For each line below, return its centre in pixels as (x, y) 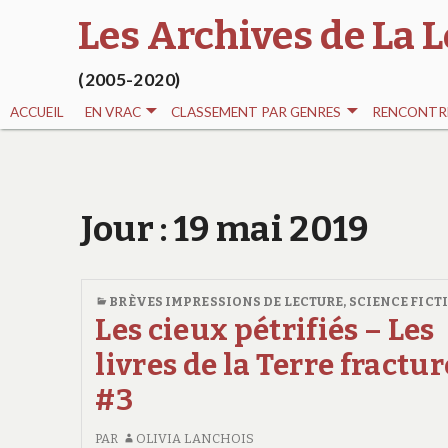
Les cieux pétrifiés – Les (265, 330)
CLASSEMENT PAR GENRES (256, 112)
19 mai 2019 (271, 228)
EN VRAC (112, 112)
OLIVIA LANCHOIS (195, 438)
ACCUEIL (37, 112)
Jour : (127, 228)
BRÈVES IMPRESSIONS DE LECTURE (226, 301)
